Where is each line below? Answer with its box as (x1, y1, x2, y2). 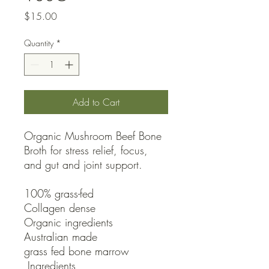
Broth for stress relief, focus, (24, 143, 148, 158)
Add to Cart (73, 95, 119, 109)
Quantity (24, 37, 53, 49)
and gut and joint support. (24, 157, 142, 172)
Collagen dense (24, 201, 95, 216)
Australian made (24, 229, 97, 244)
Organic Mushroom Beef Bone (24, 128, 162, 144)
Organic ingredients (24, 215, 113, 230)
